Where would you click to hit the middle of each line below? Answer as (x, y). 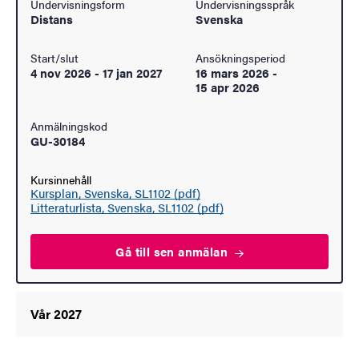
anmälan (205, 252)
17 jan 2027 (132, 73)
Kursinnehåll (61, 180)
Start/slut (54, 58)
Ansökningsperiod (240, 58)
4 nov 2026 (61, 73)
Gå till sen (147, 252)
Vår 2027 (56, 314)
